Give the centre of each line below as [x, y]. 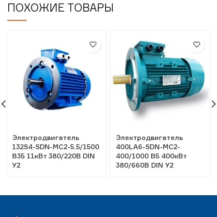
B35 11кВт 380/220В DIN [54, 156]
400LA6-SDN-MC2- [148, 147]
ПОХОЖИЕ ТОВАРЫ [61, 8]
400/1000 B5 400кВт [151, 156]
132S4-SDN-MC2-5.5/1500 [56, 147]
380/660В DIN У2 [145, 165]
